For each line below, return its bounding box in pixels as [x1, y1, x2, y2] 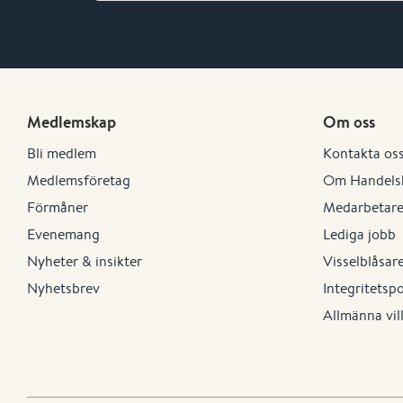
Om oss [322, 111, 375, 133]
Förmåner [27, 198, 88, 217]
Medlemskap [27, 111, 116, 133]
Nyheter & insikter [27, 252, 142, 271]
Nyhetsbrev [27, 279, 100, 298]
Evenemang [27, 225, 100, 244]
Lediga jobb [322, 225, 396, 244]
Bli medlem [27, 144, 96, 163]
